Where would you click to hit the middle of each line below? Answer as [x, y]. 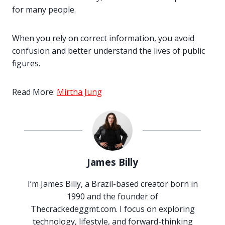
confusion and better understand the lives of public [108, 51]
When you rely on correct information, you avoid [103, 38]
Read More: [34, 92]
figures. [26, 64]
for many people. [44, 10]
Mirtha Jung [79, 92]
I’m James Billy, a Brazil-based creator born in [113, 184]
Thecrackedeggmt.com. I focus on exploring [113, 209]
